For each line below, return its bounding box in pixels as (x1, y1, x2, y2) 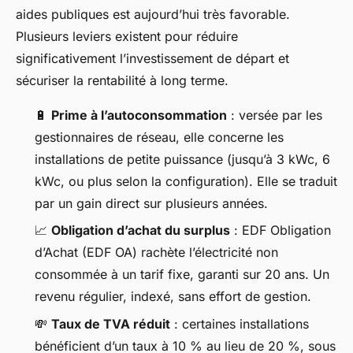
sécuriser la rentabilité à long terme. (16, 72, 229, 88)
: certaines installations (170, 315, 309, 332)
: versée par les (227, 106, 322, 123)
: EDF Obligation (230, 222, 331, 239)
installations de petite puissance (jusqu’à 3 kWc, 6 (35, 150, 330, 167)
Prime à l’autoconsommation (51, 106, 227, 123)
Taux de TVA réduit (51, 315, 170, 332)
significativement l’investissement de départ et (16, 50, 289, 66)
